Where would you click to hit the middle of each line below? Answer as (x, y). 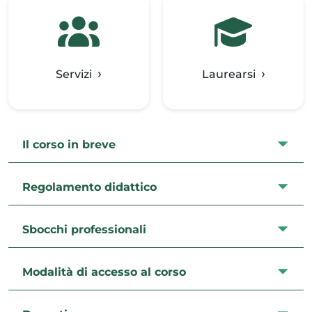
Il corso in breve (69, 144)
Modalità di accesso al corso (104, 272)
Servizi (74, 74)
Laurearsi (228, 74)
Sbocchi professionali (84, 229)
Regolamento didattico (89, 187)
